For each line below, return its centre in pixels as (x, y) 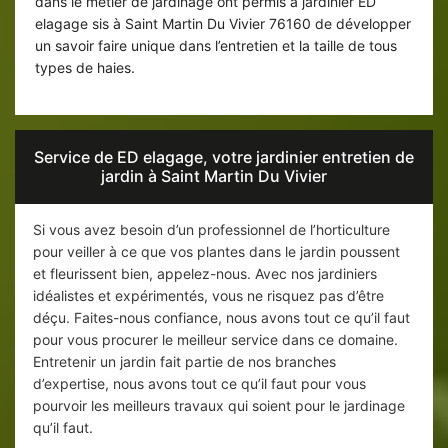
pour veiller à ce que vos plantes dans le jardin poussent (216, 252)
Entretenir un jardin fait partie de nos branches (184, 362)
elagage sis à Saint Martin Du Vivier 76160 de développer (223, 24)
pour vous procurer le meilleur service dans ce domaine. (215, 340)
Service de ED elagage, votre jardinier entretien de (224, 157)
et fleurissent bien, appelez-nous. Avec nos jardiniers (205, 274)
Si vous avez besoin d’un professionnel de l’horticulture (211, 230)
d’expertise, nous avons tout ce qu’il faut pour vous (199, 384)
